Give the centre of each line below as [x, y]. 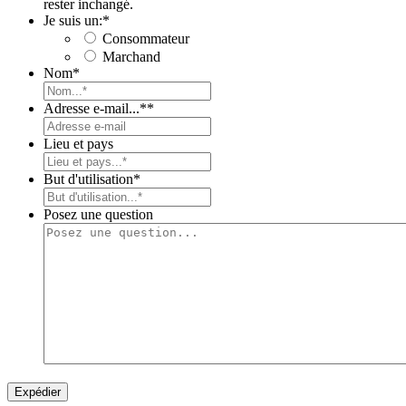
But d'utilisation [88, 179]
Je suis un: [73, 21]
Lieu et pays [78, 144]
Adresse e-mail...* [95, 109]
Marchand [131, 57]
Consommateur [146, 39]
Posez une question [98, 215]
